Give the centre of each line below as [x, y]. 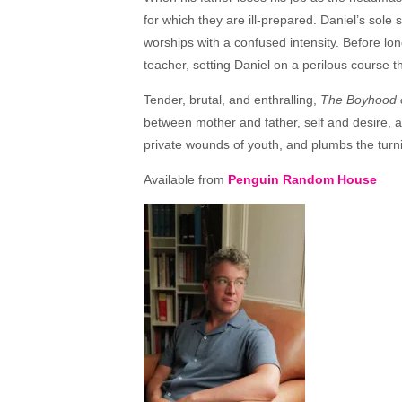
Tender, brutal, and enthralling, [232, 99]
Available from [186, 179]
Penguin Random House [302, 179]
